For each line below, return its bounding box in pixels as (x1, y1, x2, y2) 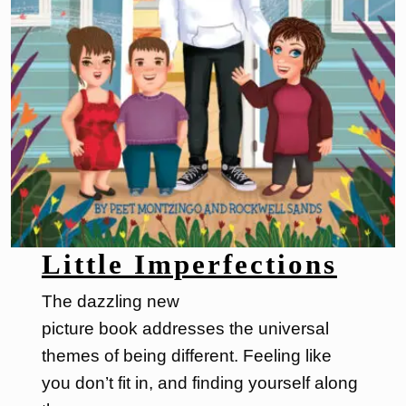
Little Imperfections (41, 248, 337, 281)
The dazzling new (41, 292, 179, 312)
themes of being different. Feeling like (41, 346, 332, 366)
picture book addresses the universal (41, 319, 329, 339)
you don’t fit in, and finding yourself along (41, 373, 358, 393)
